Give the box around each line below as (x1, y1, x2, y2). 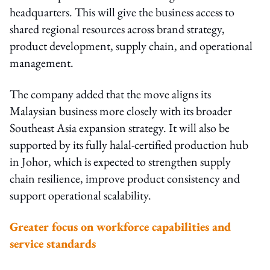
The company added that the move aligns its (10, 86, 211, 102)
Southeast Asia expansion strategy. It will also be (10, 119, 230, 136)
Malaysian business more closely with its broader (10, 102, 232, 119)
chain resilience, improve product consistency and (10, 170, 240, 186)
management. (10, 54, 74, 71)
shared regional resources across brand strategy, (10, 20, 225, 37)
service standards (10, 235, 96, 251)
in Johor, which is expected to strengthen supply (10, 153, 231, 169)
